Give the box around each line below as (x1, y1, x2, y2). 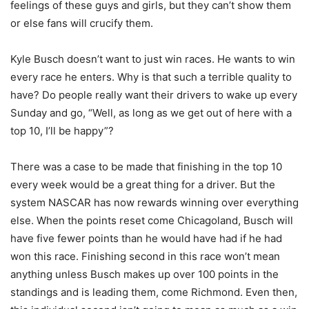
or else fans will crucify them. (10, 16, 153, 30)
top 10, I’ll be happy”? (10, 123, 114, 137)
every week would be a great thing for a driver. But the (10, 177, 275, 191)
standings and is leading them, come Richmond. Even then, (10, 285, 297, 299)
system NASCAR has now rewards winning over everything (10, 195, 299, 209)
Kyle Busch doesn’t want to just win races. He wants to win (10, 52, 295, 66)
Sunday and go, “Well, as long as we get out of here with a (10, 106, 292, 119)
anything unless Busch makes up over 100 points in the (10, 267, 279, 281)
